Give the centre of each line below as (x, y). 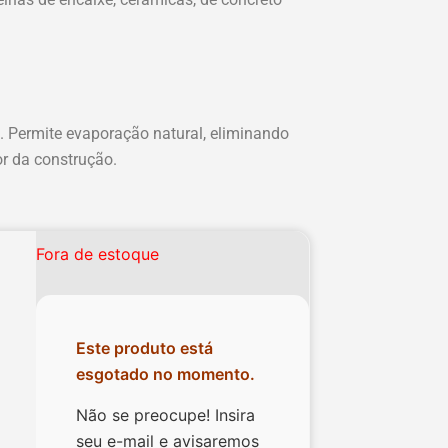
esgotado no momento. (166, 374)
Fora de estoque (98, 254)
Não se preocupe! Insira (166, 415)
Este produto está (145, 348)
